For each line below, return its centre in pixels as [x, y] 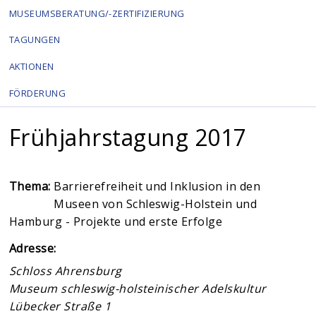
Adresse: [34, 249]
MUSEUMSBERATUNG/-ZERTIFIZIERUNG [97, 13]
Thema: [31, 187]
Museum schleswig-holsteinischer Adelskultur [138, 288]
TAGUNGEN [35, 40]
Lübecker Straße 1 [60, 306]
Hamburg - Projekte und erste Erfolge [116, 222]
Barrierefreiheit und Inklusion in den [157, 187]
